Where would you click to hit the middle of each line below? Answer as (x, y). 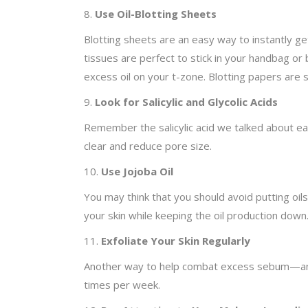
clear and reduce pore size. (148, 145)
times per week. (122, 284)
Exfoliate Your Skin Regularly (176, 240)
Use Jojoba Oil (137, 171)
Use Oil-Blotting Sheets (156, 13)
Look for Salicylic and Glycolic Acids (186, 101)
